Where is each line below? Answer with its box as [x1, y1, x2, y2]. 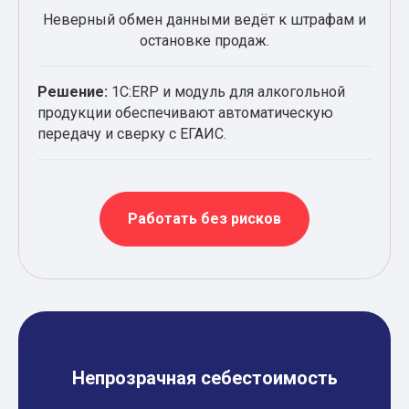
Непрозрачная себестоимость [71, 367, 338, 390]
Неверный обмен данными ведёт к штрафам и [43, 10, 366, 28]
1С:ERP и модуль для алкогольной [108, 82, 345, 100]
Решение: [37, 82, 108, 100]
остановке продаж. [140, 31, 269, 49]
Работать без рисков [128, 209, 281, 227]
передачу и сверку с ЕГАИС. [37, 124, 226, 142]
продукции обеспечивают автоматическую [37, 103, 333, 121]
